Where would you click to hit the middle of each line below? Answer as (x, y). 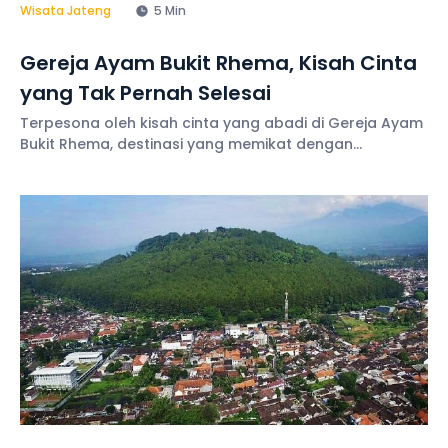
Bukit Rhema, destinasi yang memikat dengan (186, 144)
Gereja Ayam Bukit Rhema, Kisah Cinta (218, 63)
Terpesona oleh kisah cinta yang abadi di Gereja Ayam (221, 123)
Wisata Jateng (65, 11)
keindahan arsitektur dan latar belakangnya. (184, 165)
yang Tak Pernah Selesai (145, 93)
